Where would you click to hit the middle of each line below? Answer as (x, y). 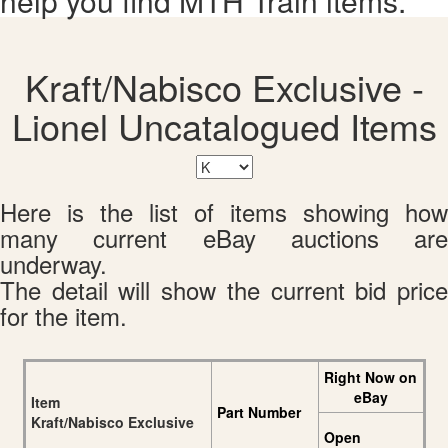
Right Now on (370, 377)
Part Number (258, 412)
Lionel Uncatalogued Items (224, 126)
